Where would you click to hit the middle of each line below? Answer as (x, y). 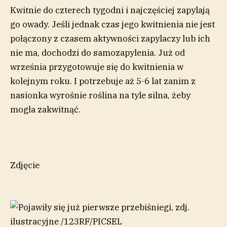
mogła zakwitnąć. (45, 110)
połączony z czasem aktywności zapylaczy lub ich (110, 39)
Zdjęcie (25, 165)
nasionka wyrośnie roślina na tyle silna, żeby (100, 96)
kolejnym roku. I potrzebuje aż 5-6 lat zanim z (103, 81)
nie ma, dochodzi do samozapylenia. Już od (98, 53)
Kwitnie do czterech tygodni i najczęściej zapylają (110, 10)
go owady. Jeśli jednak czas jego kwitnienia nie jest (112, 25)
